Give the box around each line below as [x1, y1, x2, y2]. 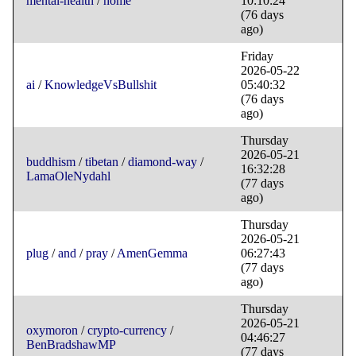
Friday [241, 49, 273, 64]
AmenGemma [117, 246, 188, 261]
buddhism [26, 155, 75, 169]
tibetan [85, 155, 118, 169]
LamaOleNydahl [26, 169, 110, 184]
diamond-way [128, 155, 197, 169]
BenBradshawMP [26, 338, 116, 352]
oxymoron [26, 323, 78, 338]
